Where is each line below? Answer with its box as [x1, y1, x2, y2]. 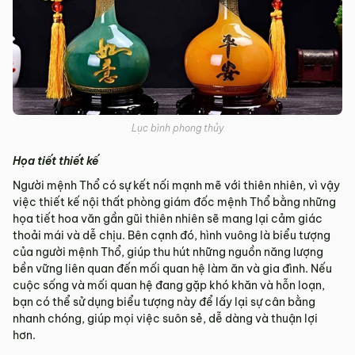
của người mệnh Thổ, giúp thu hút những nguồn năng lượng [13, 245, 323, 260]
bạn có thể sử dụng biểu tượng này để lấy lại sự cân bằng [13, 295, 315, 310]
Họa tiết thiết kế [13, 154, 98, 169]
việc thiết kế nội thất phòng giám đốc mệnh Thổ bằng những [13, 195, 336, 210]
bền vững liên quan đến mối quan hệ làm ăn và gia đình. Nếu [13, 261, 332, 277]
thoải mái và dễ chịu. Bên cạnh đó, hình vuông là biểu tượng [13, 228, 330, 243]
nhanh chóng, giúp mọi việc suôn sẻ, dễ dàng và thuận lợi [13, 311, 318, 326]
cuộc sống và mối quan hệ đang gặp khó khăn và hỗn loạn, [13, 278, 325, 293]
